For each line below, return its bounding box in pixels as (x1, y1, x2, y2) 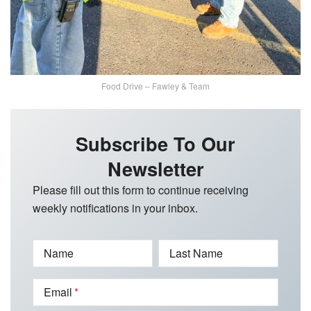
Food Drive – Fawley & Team (101, 79, 210, 92)
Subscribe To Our (76, 129, 235, 157)
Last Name (169, 244, 223, 261)
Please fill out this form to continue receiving (33, 181, 249, 198)
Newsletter (107, 154, 204, 182)
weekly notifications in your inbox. (33, 199, 198, 216)
